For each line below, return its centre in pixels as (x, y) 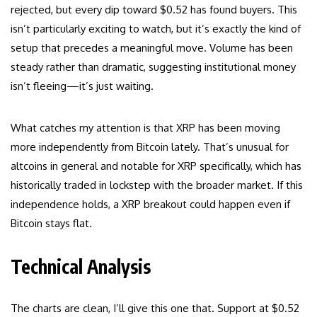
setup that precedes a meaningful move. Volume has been (152, 48)
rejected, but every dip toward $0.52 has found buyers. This (154, 10)
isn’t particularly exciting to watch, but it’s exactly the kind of (156, 29)
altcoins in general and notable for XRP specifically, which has (156, 166)
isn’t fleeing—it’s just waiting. (82, 86)
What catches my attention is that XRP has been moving (145, 128)
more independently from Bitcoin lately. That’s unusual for (150, 147)
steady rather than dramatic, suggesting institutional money (153, 67)
